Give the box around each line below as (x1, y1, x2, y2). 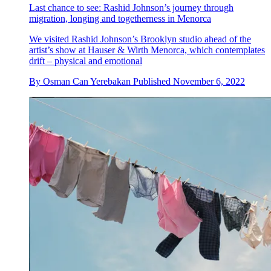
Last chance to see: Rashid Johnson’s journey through (29, 2, 233, 13)
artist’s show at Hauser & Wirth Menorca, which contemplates (29, 44, 265, 55)
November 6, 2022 (173, 76, 245, 87)
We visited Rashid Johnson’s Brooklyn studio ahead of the (29, 33, 251, 44)
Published (133, 76, 173, 87)
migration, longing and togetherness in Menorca (29, 13, 211, 24)
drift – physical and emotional (29, 55, 142, 66)
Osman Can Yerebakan (43, 76, 131, 87)
